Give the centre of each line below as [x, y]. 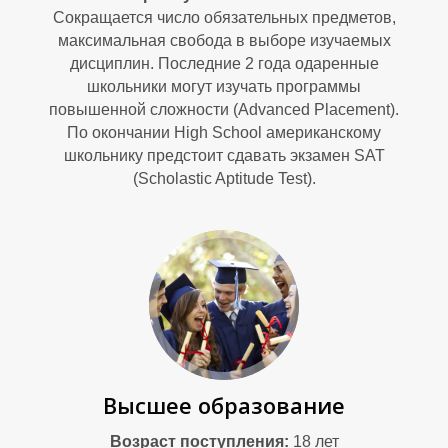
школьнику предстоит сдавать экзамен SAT [224, 155]
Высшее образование [224, 405]
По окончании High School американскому [224, 132]
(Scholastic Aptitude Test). [224, 178]
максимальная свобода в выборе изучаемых [224, 40]
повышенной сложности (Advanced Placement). [224, 109]
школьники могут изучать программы [224, 86]
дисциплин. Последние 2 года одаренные [224, 63]
